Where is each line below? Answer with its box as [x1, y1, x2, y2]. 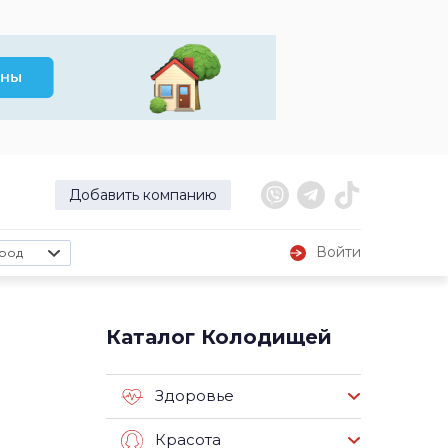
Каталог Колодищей [106, 325, 332, 349]
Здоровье [155, 386, 234, 406]
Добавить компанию [69, 186, 217, 204]
